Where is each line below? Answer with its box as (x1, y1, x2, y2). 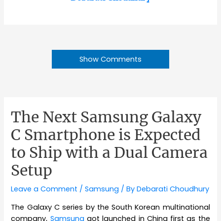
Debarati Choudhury (137, 184, 210, 194)
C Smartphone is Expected (11, 125, 201, 145)
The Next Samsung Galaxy (11, 108, 202, 127)
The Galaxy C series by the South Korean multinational (11, 202, 210, 212)
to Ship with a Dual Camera (11, 143, 208, 162)
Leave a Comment (11, 184, 78, 194)
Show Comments (79, 54, 142, 64)
